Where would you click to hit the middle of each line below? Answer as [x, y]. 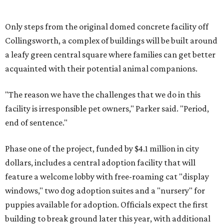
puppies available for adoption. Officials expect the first [106, 204]
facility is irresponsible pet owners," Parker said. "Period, [107, 108]
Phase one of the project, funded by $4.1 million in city [102, 148]
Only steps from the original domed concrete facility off [107, 26]
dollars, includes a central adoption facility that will [100, 162]
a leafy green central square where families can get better [110, 54]
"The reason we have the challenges [70, 94]
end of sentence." [36, 122]
